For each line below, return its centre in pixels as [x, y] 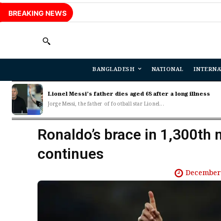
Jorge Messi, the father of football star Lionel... [106, 104]
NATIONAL [167, 70]
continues [71, 153]
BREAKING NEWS [37, 13]
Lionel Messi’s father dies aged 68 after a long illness [129, 94]
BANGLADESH [114, 70]
